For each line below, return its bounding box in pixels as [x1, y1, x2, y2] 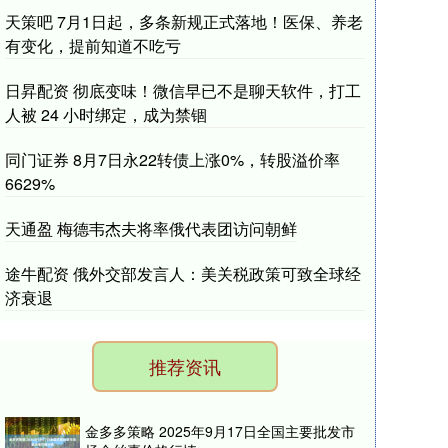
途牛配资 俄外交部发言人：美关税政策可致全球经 [5, 262, 361, 285]
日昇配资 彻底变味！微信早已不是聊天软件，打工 [5, 79, 361, 102]
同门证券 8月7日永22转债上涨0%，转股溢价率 [5, 148, 340, 171]
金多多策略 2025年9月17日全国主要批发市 [85, 421, 355, 441]
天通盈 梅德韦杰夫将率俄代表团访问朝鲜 [5, 217, 297, 240]
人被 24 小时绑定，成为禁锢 [5, 103, 207, 126]
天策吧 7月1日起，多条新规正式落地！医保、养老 [5, 10, 363, 33]
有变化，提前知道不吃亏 [5, 34, 181, 57]
